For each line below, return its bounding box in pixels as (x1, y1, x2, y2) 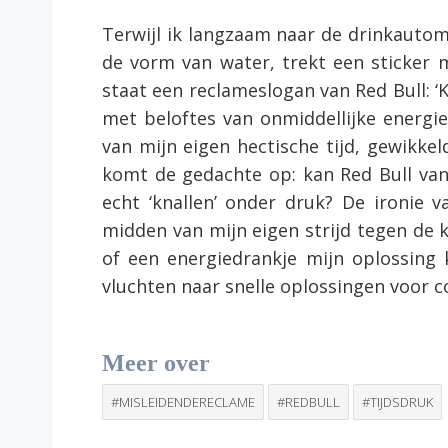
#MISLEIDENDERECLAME (111, 392, 255, 411)
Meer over (102, 349, 210, 376)
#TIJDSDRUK (362, 392, 433, 411)
